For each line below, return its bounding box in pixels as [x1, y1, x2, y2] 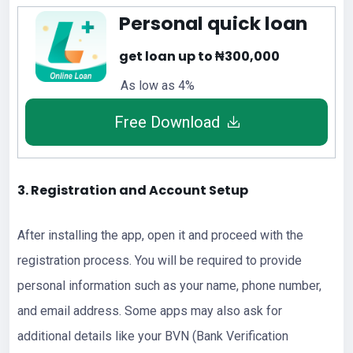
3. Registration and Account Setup [17, 180, 248, 199]
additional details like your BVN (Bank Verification [17, 328, 288, 344]
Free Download [113, 112, 220, 132]
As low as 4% [121, 77, 195, 93]
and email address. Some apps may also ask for [17, 303, 282, 318]
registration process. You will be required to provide [17, 252, 302, 268]
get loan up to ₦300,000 [119, 46, 280, 65]
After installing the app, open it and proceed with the [17, 227, 303, 243]
